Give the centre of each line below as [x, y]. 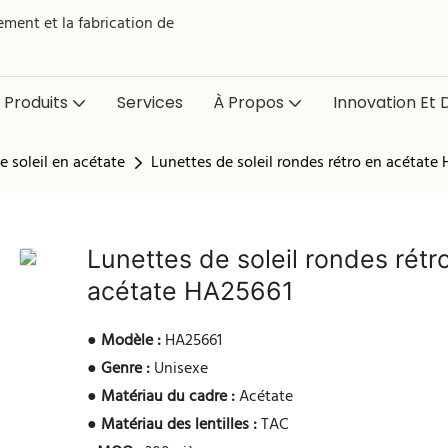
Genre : [126, 369]
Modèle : [131, 341]
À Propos [248, 102]
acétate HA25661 [191, 291]
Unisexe [179, 369]
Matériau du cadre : [168, 397]
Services [149, 102]
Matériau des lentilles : [179, 425]
